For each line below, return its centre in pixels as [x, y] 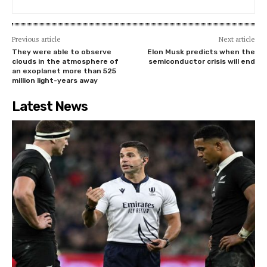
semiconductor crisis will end [201, 62]
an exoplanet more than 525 [64, 71]
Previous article [36, 39]
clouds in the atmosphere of [65, 62]
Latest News [50, 107]
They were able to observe [62, 52]
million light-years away [55, 81]
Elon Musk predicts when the [201, 52]
